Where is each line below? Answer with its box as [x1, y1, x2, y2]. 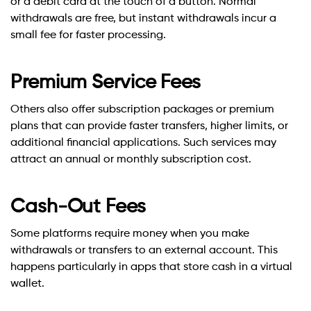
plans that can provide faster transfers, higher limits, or [10, 121, 288, 133]
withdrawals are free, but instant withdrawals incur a [10, 13, 276, 25]
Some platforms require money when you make [10, 228, 249, 240]
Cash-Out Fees [10, 197, 146, 217]
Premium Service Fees [10, 73, 201, 93]
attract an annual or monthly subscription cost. [10, 154, 251, 166]
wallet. [10, 278, 44, 290]
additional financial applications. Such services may [10, 137, 276, 149]
